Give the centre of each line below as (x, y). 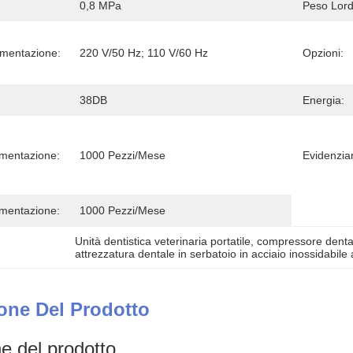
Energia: (323, 100)
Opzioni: (323, 53)
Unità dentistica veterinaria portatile (163, 241)
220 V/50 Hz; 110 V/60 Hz (144, 53)
